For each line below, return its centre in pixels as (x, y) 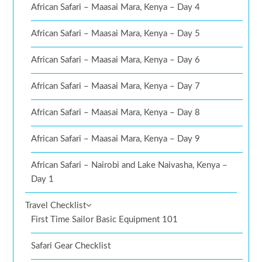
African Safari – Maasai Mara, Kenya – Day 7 (116, 87)
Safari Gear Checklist (71, 246)
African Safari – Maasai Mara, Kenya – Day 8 (116, 113)
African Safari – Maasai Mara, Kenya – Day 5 (116, 34)
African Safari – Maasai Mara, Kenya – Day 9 (116, 139)
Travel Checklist (56, 206)
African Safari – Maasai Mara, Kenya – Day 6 (116, 60)
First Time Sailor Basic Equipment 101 (105, 220)
